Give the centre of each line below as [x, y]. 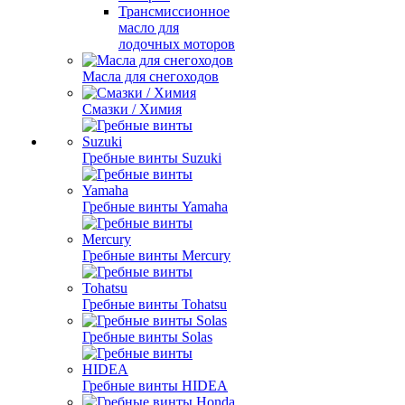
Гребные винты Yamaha [155, 207]
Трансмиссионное [174, 11]
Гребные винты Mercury [156, 255]
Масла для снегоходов [151, 76]
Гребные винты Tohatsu [155, 304]
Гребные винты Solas [147, 337]
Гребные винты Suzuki [152, 158]
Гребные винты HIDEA [155, 386]
